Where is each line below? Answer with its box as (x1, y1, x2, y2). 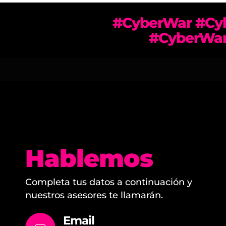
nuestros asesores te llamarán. (25, 190, 163, 201)
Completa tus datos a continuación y (25, 177, 192, 188)
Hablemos (25, 144, 153, 173)
